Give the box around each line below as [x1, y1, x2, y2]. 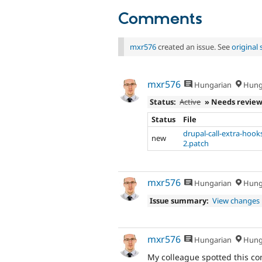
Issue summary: [149, 195, 209, 206]
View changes [212, 195, 260, 206]
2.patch [183, 137, 209, 149]
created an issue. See [156, 41, 232, 52]
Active [180, 96, 201, 108]
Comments [118, 9, 202, 29]
